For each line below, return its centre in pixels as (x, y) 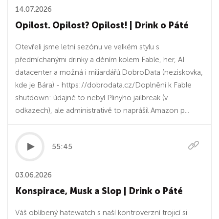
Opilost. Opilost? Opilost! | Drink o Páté (102, 25)
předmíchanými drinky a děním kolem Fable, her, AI (100, 60)
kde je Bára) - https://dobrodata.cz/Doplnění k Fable (103, 85)
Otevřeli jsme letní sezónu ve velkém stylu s (87, 47)
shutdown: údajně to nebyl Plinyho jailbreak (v (91, 98)
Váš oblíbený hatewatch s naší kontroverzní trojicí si (101, 213)
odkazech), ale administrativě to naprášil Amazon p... (102, 110)
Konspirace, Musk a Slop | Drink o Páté (99, 191)
